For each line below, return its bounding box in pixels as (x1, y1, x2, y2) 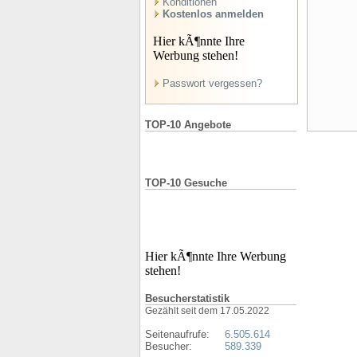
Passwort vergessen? (163, 77, 262, 89)
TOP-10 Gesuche (145, 177, 227, 189)
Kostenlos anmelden (163, 8, 264, 20)
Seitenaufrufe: (145, 328, 210, 340)
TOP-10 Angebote (145, 119, 231, 131)
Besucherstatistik (145, 292, 229, 304)
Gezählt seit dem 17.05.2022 (145, 305, 269, 316)
